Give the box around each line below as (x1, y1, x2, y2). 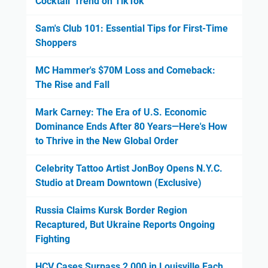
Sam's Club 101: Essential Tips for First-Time (35, 23, 228, 35)
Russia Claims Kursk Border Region (35, 205, 187, 217)
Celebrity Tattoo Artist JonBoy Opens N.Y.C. (35, 163, 223, 175)
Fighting (35, 233, 70, 245)
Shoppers (35, 37, 77, 49)
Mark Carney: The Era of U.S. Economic (35, 106, 206, 118)
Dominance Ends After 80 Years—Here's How (35, 121, 227, 133)
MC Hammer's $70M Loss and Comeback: (35, 65, 215, 77)
